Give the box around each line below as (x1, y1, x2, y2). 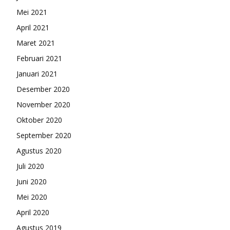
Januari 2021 (16, 69, 57, 79)
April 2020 (16, 207, 49, 217)
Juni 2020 (16, 177, 47, 186)
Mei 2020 (16, 192, 47, 202)
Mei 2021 (16, 7, 47, 17)
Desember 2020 (16, 84, 70, 94)
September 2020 (16, 130, 71, 140)
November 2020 (16, 100, 70, 109)
